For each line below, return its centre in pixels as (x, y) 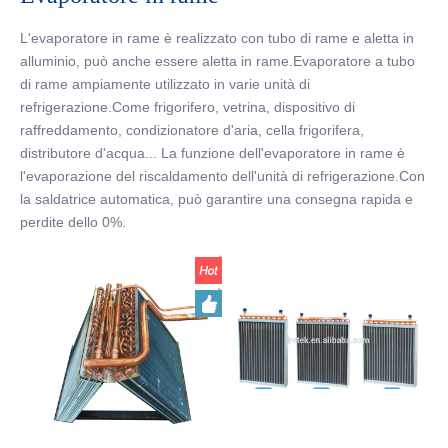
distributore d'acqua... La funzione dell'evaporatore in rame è (212, 153)
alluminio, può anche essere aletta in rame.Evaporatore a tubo (217, 61)
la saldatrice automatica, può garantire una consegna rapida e (216, 199)
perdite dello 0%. (73, 222)
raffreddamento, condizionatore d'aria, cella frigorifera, (192, 130)
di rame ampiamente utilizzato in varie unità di (165, 84)
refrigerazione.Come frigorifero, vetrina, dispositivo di (187, 107)
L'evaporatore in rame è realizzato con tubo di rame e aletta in (217, 38)
